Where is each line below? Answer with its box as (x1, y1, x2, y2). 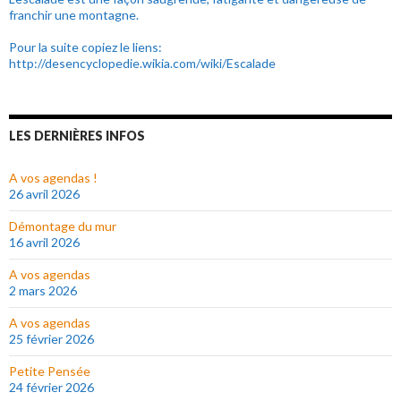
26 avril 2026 (9, 186, 80, 202)
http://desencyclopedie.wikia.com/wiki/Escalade (9, 55, 276, 72)
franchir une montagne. (9, 7, 139, 23)
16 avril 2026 (9, 235, 80, 251)
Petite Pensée (9, 363, 90, 380)
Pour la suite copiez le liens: (9, 39, 162, 55)
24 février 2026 (9, 380, 94, 396)
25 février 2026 (9, 331, 94, 347)
